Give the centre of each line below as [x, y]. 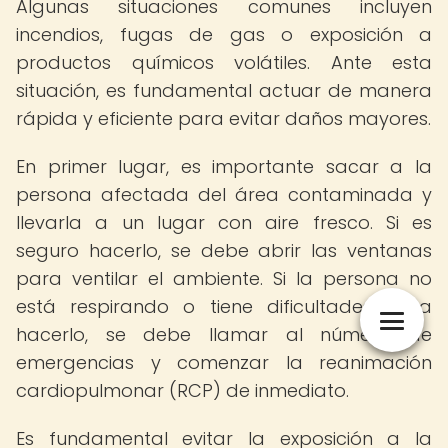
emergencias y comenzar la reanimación [224, 362]
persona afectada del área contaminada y [224, 194]
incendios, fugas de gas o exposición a [224, 34]
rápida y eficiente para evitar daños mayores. [223, 118]
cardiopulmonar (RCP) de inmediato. [182, 390]
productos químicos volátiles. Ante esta [224, 62]
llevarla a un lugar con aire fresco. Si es [224, 222]
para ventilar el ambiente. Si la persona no [224, 278]
